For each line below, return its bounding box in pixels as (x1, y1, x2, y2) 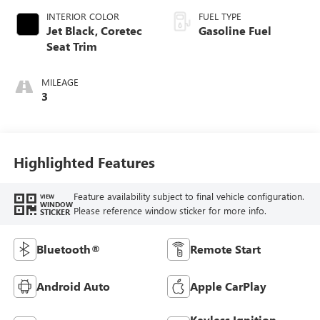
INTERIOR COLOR (46, 10, 119, 23)
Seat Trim (46, 39, 97, 54)
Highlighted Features (13, 151, 155, 171)
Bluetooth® (36, 241, 101, 257)
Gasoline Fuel (199, 23, 271, 39)
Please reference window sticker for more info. (73, 204, 266, 217)
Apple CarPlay (190, 279, 266, 294)
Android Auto (36, 279, 110, 294)
